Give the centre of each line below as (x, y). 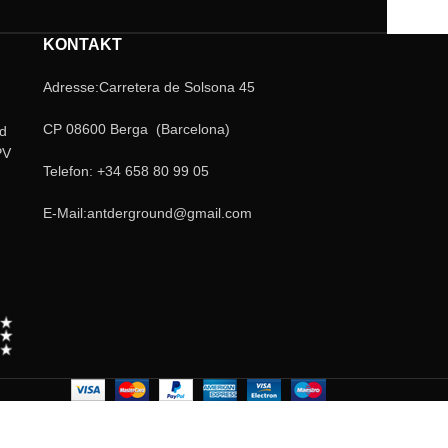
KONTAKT (82, 44)
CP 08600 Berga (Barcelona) (136, 129)
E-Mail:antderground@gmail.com (147, 213)
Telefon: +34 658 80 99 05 (125, 171)
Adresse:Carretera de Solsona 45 (148, 87)
